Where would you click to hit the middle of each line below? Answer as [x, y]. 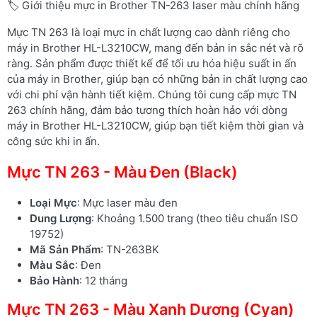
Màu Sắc [52, 265]
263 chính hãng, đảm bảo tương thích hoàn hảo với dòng [147, 110]
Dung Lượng [60, 218]
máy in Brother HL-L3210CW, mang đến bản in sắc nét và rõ [155, 47]
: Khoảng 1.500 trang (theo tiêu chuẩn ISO [195, 218]
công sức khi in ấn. [53, 141]
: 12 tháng [103, 280]
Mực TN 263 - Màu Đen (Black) [122, 172]
